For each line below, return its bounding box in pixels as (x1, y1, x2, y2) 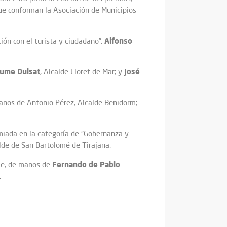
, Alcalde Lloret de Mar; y (40, 67, 124, 77)
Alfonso (104, 35, 132, 46)
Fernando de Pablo (52, 159, 120, 170)
